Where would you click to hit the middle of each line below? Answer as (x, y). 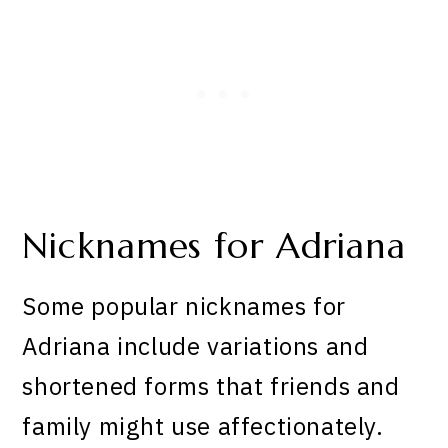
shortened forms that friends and (211, 386)
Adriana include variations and (195, 346)
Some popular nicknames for (184, 306)
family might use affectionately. (203, 426)
